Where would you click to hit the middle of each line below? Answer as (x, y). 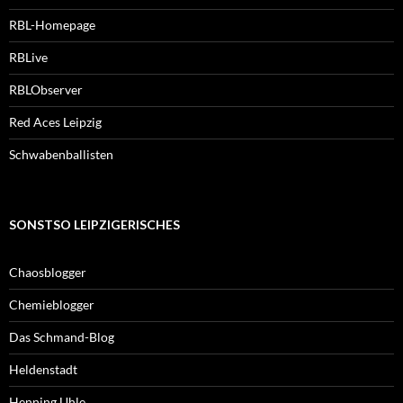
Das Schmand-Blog (62, 337)
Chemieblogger (52, 305)
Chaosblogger (48, 273)
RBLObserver (46, 90)
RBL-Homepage (52, 25)
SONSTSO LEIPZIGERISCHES (94, 225)
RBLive (28, 58)
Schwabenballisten (61, 155)
